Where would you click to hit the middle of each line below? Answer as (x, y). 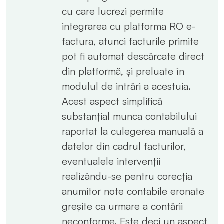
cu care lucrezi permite (113, 11)
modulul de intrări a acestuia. (126, 86)
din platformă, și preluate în (123, 71)
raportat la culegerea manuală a (133, 131)
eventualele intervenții (111, 161)
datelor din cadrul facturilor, (124, 146)
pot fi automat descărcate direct (133, 56)
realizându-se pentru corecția (127, 176)
